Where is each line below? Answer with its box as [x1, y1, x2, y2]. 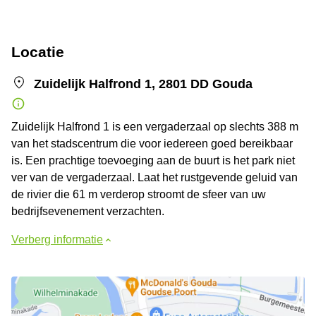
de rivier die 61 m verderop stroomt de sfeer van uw [11, 188, 266, 200]
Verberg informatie [11, 233, 103, 245]
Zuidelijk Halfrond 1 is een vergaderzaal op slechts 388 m [11, 120, 298, 133]
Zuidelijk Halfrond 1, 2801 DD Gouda [34, 76, 253, 91]
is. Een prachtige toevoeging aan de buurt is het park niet [11, 154, 295, 166]
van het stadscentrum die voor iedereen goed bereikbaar [11, 137, 293, 150]
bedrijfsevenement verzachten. [11, 205, 164, 217]
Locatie [11, 43, 64, 60]
